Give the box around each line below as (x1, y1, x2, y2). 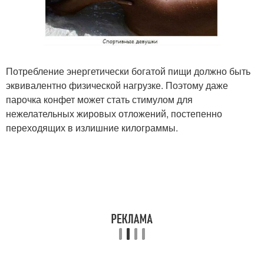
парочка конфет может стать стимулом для (6, 93, 193, 107)
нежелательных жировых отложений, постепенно (6, 107, 222, 121)
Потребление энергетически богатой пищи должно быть (6, 64, 250, 78)
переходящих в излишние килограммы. (6, 121, 178, 135)
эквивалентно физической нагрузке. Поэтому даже (6, 78, 228, 93)
